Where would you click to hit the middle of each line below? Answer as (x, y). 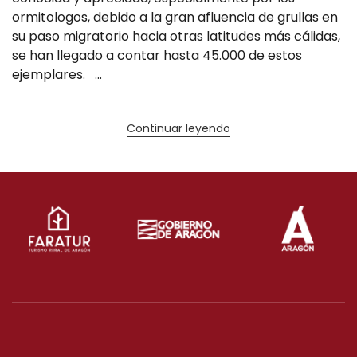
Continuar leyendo (178, 129)
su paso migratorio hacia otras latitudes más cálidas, (176, 37)
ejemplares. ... (57, 75)
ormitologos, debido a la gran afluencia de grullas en (175, 18)
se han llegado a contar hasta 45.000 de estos (157, 56)
